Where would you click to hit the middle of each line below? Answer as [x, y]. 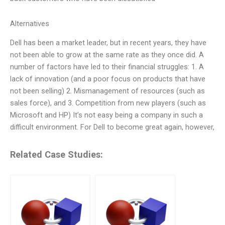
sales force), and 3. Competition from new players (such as [108, 103]
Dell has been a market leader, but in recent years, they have [108, 43]
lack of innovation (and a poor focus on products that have [108, 79]
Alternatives [30, 23]
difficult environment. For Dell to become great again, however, [112, 127]
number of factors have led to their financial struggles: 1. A [107, 67]
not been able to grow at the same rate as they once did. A [107, 55]
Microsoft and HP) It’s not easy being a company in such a [106, 115]
